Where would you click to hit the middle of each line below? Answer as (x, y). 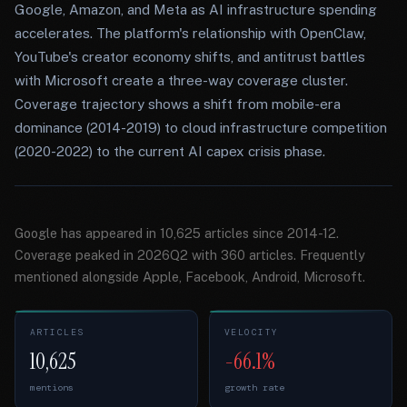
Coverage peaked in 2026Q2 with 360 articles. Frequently (190, 255)
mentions (52, 387)
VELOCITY (252, 332)
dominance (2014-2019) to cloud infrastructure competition (201, 128)
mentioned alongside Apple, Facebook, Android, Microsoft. (190, 277)
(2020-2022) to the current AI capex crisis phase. (170, 151)
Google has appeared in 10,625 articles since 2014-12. (177, 233)
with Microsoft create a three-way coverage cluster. (181, 80)
